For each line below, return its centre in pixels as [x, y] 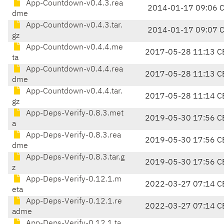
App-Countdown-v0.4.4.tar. [73, 92]
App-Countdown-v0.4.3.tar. [73, 26]
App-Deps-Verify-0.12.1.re [73, 202]
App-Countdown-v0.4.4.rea [73, 70]
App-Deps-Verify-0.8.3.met [74, 114]
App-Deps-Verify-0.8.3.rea [72, 136]
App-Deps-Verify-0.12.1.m [73, 180]
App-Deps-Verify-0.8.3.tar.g [74, 158]
